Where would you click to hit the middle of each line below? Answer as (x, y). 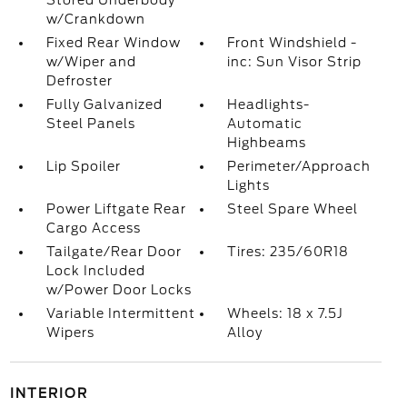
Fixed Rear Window (113, 43)
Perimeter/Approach (299, 166)
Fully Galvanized (104, 104)
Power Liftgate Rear (116, 209)
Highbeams (267, 143)
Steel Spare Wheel (293, 209)
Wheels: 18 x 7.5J (286, 313)
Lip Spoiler (83, 166)
